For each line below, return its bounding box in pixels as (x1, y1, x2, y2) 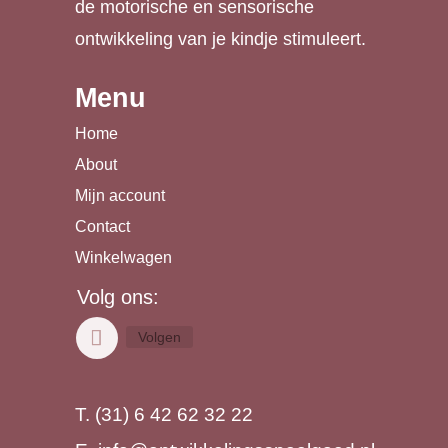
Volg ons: (76, 286, 159, 309)
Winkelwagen (74, 249, 172, 267)
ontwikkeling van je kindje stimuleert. (74, 29, 366, 50)
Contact (74, 218, 130, 236)
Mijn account (74, 187, 165, 205)
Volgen (137, 329, 181, 346)
